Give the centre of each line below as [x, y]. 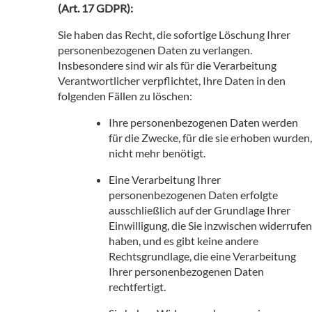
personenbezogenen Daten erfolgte [193, 194]
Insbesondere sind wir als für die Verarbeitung [167, 65]
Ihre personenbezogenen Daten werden [203, 122]
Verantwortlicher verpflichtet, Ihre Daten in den [172, 80]
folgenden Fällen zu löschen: [125, 95]
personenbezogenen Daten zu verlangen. [155, 49]
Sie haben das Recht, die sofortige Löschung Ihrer [174, 34]
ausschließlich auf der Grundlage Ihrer [200, 210]
